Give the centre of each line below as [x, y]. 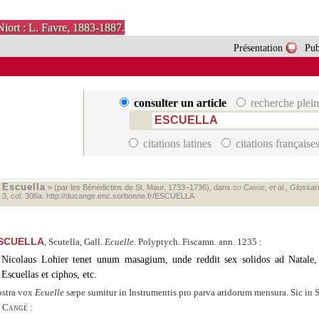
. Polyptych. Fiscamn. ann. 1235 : [198, 242]
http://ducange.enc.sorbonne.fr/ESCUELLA [120, 196]
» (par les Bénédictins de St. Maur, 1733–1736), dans [139, 187]
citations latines [177, 143]
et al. [277, 187]
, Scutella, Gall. [74, 242]
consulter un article [180, 103]
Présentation [258, 48]
